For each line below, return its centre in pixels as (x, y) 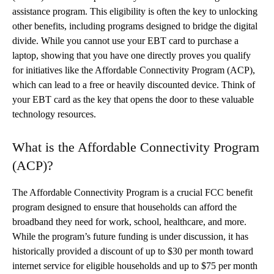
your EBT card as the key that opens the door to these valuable (133, 99)
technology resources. (54, 114)
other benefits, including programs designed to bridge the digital (135, 26)
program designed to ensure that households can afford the (124, 207)
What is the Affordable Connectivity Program (136, 147)
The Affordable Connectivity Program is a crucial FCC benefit (132, 192)
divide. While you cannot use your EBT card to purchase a (125, 40)
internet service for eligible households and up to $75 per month (135, 265)
